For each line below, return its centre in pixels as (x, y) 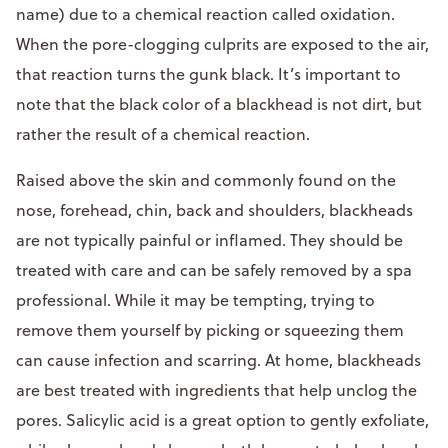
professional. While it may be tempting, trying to (195, 299)
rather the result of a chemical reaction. (165, 133)
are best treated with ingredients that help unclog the (216, 389)
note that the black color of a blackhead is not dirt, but (219, 103)
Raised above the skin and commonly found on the (206, 179)
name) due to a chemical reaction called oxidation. (205, 13)
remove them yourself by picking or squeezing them (210, 329)
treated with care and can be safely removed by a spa (214, 269)
